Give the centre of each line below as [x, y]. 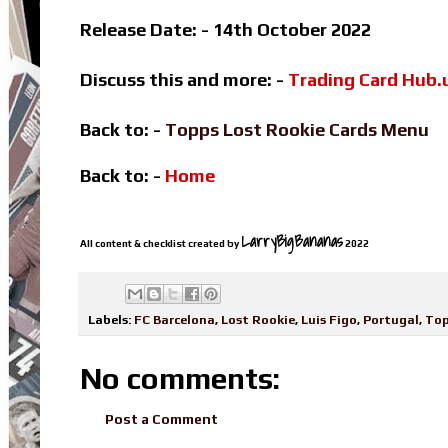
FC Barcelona [174, 319]
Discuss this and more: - [184, 80]
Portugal [391, 319]
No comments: [180, 378]
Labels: [111, 319]
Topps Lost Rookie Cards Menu [297, 130]
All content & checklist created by [160, 244]
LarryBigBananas [292, 241]
